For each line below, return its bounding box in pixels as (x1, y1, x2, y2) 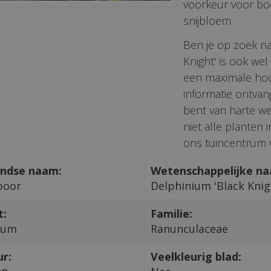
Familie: (150, 206, 192, 221)
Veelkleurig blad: (150, 249, 241, 264)
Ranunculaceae (150, 221, 228, 236)
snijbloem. (183, 13, 233, 28)
